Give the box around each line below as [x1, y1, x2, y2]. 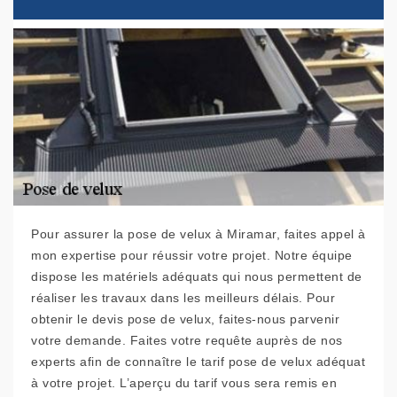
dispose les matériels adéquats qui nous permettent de [31, 269, 362, 284]
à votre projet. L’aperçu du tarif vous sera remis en [31, 376, 337, 391]
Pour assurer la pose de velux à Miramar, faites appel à [31, 227, 366, 242]
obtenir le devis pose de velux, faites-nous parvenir [31, 312, 339, 327]
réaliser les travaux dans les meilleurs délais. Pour [31, 291, 335, 306]
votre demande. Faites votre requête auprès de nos [31, 333, 343, 348]
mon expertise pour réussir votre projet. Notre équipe [31, 248, 353, 263]
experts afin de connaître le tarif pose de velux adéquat [31, 354, 365, 370]
